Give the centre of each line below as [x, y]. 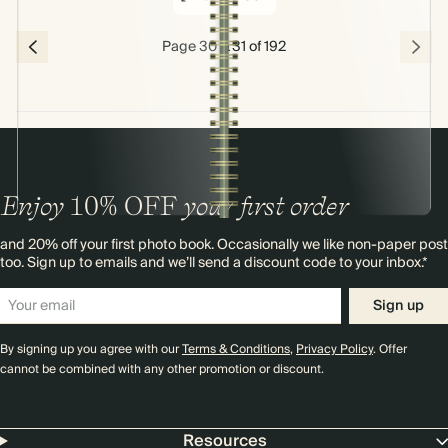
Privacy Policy [334, 349]
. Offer [390, 349]
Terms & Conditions [236, 349]
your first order [262, 205]
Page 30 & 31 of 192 [224, 47]
